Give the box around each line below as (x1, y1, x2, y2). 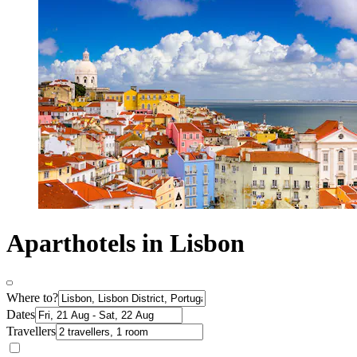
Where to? (6, 290, 58, 304)
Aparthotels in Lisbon (6, 229, 245, 258)
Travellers (6, 324, 56, 338)
